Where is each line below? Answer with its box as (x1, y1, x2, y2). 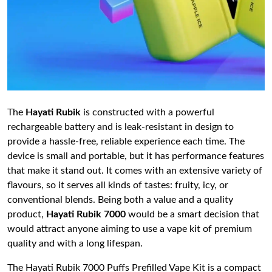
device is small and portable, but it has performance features (7, 151, 264, 161)
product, (7, 209, 46, 219)
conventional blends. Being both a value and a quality (7, 194, 233, 205)
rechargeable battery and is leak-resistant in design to (7, 121, 234, 132)
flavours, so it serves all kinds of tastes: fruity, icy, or (7, 180, 228, 190)
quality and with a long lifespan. (7, 238, 143, 248)
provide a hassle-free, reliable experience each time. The (7, 136, 245, 146)
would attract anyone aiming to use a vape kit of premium (7, 223, 252, 234)
